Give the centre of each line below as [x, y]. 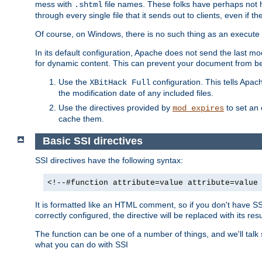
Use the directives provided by [116, 108]
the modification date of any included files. [136, 93]
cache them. [81, 119]
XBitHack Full [120, 83]
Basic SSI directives [92, 141]
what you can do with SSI [82, 244]
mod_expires [198, 108]
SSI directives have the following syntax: [109, 160]
